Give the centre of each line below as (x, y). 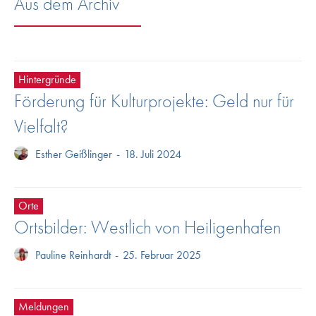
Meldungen (44, 307)
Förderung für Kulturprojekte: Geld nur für (154, 101)
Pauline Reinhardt (73, 255)
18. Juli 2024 (153, 154)
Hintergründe (47, 80)
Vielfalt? (41, 127)
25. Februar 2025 (162, 255)
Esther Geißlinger (74, 154)
